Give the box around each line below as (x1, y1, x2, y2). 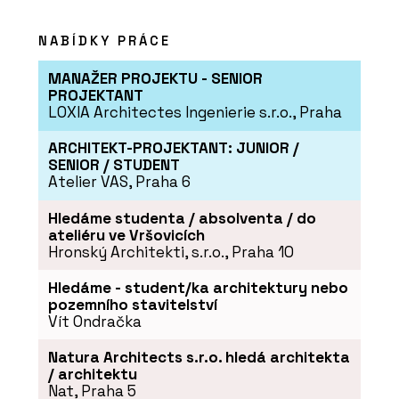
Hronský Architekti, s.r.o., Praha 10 (47, 241, 294, 262)
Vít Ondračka (47, 311, 142, 331)
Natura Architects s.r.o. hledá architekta (47, 346, 350, 367)
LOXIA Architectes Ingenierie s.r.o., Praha (47, 102, 342, 123)
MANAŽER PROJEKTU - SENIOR (47, 69, 263, 89)
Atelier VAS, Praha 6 (47, 172, 191, 192)
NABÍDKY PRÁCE (38, 31, 171, 49)
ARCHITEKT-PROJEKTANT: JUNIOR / (47, 138, 299, 159)
